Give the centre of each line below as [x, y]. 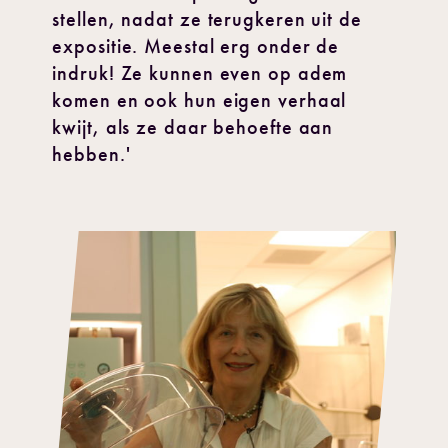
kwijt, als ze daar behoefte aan [193, 127]
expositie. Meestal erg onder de [196, 46]
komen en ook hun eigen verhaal [199, 100]
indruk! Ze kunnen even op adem [200, 73]
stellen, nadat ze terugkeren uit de [207, 19]
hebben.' [91, 154]
